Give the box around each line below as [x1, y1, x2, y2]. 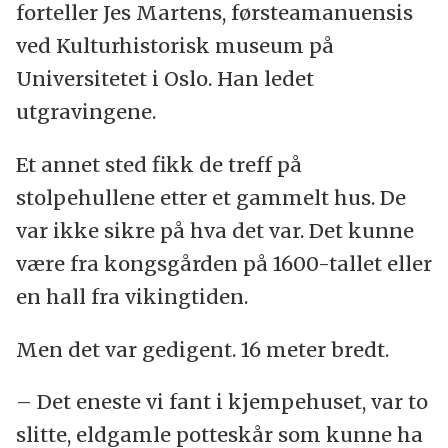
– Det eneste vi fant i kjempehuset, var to [15, 389, 428, 415]
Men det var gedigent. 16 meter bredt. [15, 336, 389, 362]
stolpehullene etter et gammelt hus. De [15, 184, 406, 210]
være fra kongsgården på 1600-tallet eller [15, 250, 432, 276]
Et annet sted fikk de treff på [15, 151, 302, 177]
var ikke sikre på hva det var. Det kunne [15, 217, 414, 243]
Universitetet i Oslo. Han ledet [15, 65, 314, 91]
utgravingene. [15, 98, 161, 124]
